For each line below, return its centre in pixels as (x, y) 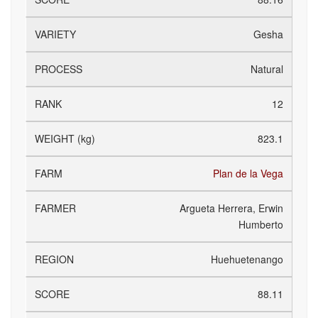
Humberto (261, 224)
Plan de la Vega (248, 173)
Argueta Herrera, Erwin (231, 208)
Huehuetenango (247, 259)
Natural (267, 69)
